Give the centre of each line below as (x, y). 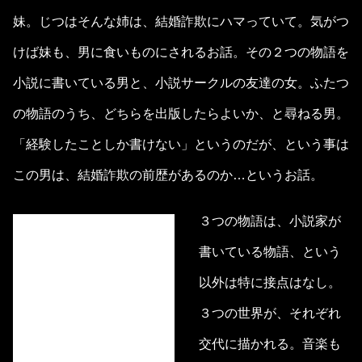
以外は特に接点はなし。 (270, 283)
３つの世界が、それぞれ (270, 314)
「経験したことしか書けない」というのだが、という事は (181, 145)
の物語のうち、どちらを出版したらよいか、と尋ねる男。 (181, 114)
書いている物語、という (270, 252)
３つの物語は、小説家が (270, 221)
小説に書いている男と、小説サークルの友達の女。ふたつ (181, 83)
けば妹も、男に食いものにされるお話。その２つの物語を (181, 53)
